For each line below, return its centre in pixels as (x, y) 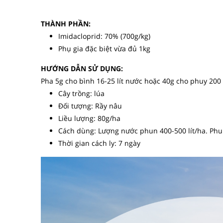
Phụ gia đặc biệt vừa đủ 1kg (104, 49)
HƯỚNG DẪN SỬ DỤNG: (82, 68)
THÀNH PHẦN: (67, 24)
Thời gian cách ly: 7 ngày (99, 143)
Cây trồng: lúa (81, 93)
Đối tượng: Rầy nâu (90, 106)
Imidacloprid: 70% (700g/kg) (104, 36)
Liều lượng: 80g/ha (89, 118)
